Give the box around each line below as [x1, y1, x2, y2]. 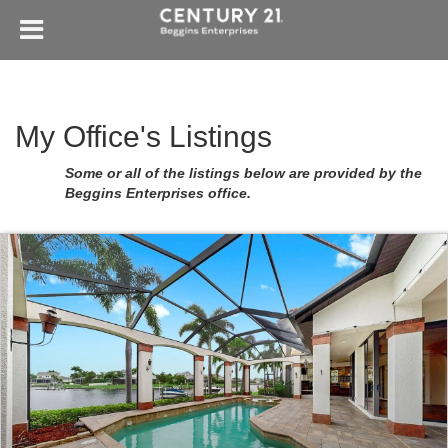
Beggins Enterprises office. [65, 185, 251, 201]
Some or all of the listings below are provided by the [65, 165, 422, 181]
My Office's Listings [15, 120, 272, 153]
